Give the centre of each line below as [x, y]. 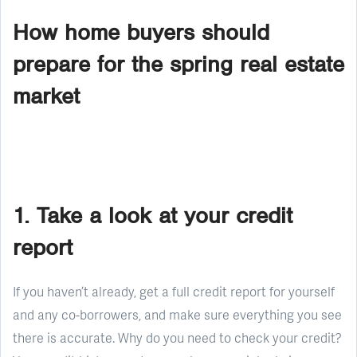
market [46, 96]
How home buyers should [141, 32]
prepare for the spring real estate [178, 64]
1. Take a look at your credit [153, 215]
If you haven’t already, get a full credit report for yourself [174, 291]
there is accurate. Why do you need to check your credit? [177, 337]
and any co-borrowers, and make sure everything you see [177, 314]
